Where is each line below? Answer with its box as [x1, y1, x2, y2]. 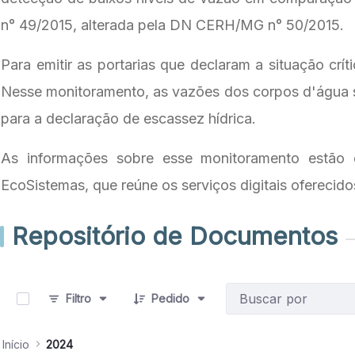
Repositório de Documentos [12, 221, 338, 251]
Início [2, 337, 29, 351]
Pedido [151, 292, 189, 306]
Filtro [66, 292, 91, 306]
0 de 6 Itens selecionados [22, 263, 158, 277]
